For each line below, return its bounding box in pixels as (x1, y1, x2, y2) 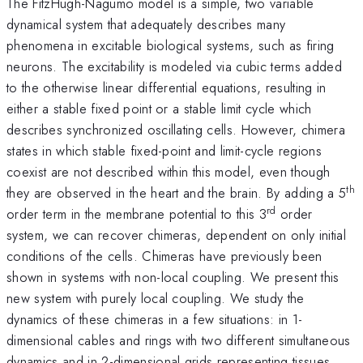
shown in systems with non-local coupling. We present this (6, 267, 340, 287)
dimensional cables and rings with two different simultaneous (6, 330, 351, 350)
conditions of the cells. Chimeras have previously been (6, 246, 322, 266)
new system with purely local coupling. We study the (6, 288, 305, 308)
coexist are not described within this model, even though (6, 161, 331, 181)
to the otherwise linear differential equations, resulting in (6, 77, 327, 97)
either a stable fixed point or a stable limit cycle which (6, 98, 312, 118)
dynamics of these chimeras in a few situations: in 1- (6, 309, 303, 329)
